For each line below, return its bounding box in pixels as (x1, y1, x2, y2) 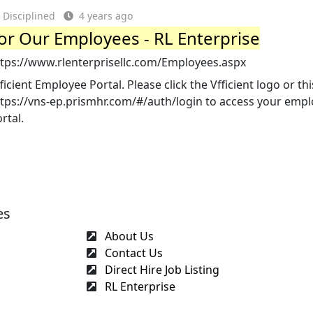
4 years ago (79, 9, 133, 22)
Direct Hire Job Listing (102, 261, 219, 277)
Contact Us (102, 245, 163, 261)
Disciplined (3, 9, 56, 22)
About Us (102, 228, 154, 244)
